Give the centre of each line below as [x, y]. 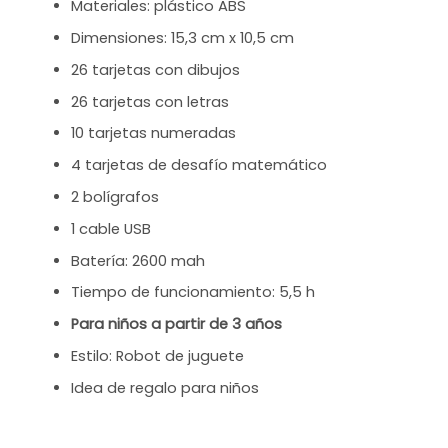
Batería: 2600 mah [138, 260]
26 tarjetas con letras [150, 101]
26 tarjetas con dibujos [156, 69]
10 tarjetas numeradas [154, 133]
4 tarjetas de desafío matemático [199, 165]
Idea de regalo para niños [165, 387]
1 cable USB [111, 228]
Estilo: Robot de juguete [158, 356]
